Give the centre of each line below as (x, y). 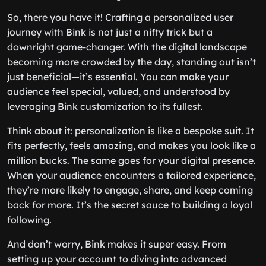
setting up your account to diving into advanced (117, 259)
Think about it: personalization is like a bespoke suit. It (131, 131)
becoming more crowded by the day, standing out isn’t (132, 62)
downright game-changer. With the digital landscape (127, 47)
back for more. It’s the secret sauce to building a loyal (130, 205)
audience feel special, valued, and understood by (118, 91)
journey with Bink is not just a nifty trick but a (110, 32)
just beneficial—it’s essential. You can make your (118, 77)
